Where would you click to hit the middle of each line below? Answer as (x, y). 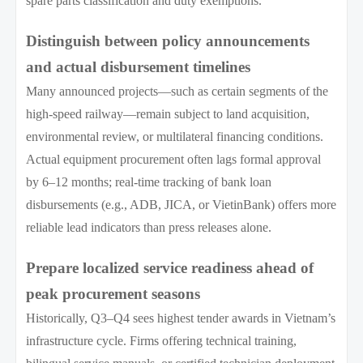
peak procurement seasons (113, 293)
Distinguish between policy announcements (168, 41)
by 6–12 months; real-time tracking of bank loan (149, 181)
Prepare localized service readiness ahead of (170, 267)
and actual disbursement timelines (139, 66)
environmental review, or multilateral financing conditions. (175, 136)
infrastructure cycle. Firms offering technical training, (162, 340)
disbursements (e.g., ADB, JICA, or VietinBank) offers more (181, 204)
